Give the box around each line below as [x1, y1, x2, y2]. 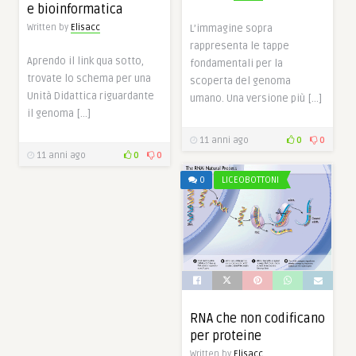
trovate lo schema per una [27, 72, 151, 85]
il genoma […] [27, 106, 91, 120]
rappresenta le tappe [190, 39, 289, 52]
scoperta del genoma [190, 74, 291, 87]
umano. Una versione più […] [190, 91, 322, 105]
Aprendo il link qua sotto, [27, 54, 144, 68]
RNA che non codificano [190, 311, 325, 327]
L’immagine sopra [190, 21, 273, 35]
